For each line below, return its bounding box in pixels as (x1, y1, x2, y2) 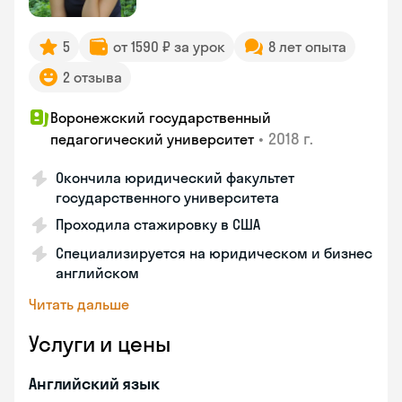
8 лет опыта (268, 38, 346, 56)
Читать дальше (29, 295, 129, 313)
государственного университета (56, 188, 279, 206)
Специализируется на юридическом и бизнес (56, 244, 372, 262)
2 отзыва (63, 68, 122, 86)
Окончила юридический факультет (56, 169, 294, 187)
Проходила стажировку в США (56, 215, 260, 233)
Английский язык (29, 373, 160, 394)
